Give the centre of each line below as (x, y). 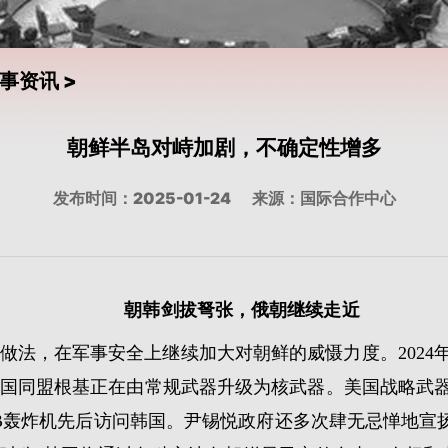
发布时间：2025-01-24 (141, 198)
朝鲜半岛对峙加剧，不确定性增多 (224, 147)
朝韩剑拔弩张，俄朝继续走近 (242, 309)
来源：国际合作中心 (323, 198)
